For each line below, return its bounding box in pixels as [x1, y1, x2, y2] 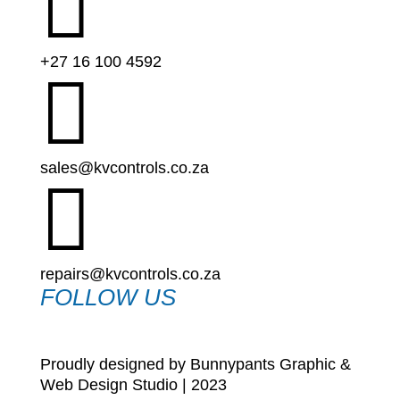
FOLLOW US [39, 284, 176, 312]
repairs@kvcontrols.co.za [39, 265, 221, 284]
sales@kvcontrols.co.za [39, 159, 209, 178]
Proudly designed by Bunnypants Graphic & [39, 355, 351, 374]
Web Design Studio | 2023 [39, 376, 227, 395]
